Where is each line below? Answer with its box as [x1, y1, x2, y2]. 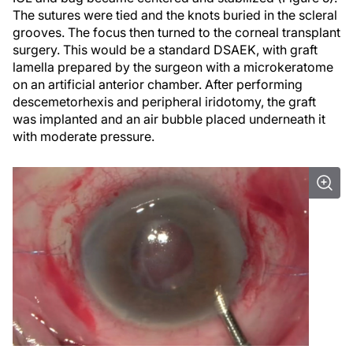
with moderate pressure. [13, 128, 154, 144]
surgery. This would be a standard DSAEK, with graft [13, 42, 318, 58]
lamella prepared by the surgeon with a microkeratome [13, 59, 333, 75]
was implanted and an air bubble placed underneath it [13, 111, 325, 127]
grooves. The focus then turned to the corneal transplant [13, 24, 340, 40]
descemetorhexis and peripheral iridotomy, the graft [13, 94, 316, 110]
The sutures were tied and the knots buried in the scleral [13, 7, 337, 23]
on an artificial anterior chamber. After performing [13, 76, 303, 92]
